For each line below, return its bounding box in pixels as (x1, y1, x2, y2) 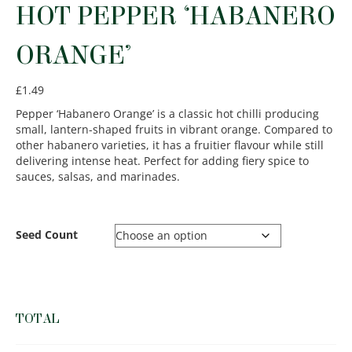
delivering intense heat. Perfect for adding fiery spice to (16, 152, 309, 168)
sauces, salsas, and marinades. (16, 168, 180, 184)
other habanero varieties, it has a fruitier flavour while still (16, 137, 324, 152)
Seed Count (16, 226, 78, 242)
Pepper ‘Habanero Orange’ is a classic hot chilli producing (16, 105, 319, 121)
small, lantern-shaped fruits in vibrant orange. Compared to (16, 121, 332, 137)
